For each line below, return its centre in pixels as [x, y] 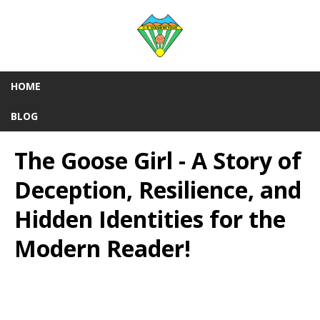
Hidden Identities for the [150, 219]
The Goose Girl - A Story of [158, 160]
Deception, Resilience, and [158, 190]
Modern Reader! [102, 248]
